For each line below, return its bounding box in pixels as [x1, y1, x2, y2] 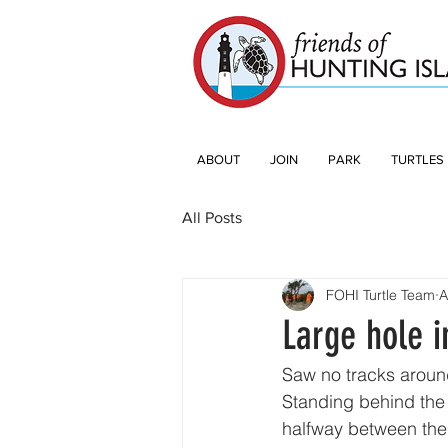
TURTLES [391, 152, 444, 167]
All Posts [182, 209, 242, 226]
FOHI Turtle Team [326, 285, 435, 304]
